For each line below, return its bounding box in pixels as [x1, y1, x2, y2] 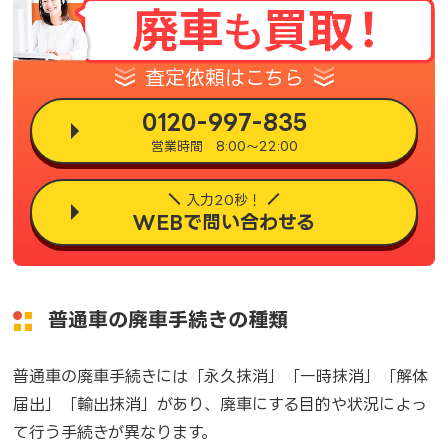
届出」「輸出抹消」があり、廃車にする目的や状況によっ [13, 394, 428, 413]
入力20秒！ [186, 191, 262, 207]
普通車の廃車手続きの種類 [48, 307, 289, 330]
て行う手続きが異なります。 [13, 422, 218, 441]
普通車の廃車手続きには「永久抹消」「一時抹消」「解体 [13, 366, 429, 385]
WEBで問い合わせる [133, 210, 315, 232]
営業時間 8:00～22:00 [150, 138, 298, 153]
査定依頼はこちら [144, 65, 304, 88]
